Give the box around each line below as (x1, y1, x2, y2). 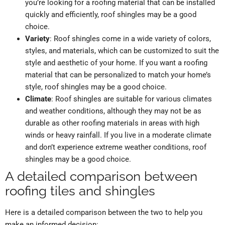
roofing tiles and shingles (5, 183, 155, 199)
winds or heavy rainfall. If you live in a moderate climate (25, 131, 211, 140)
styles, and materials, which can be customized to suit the (25, 46, 219, 56)
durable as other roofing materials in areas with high (25, 119, 199, 128)
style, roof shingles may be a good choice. (25, 82, 167, 92)
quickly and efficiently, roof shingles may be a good (25, 10, 196, 20)
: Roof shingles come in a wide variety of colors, (50, 34, 211, 44)
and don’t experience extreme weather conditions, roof (25, 143, 206, 152)
